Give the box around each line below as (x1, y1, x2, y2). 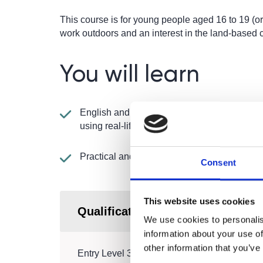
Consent (201, 157, 236, 168)
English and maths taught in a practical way (80, 107, 260, 117)
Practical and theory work (80, 151, 185, 161)
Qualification (77, 205, 150, 218)
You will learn (60, 60, 200, 87)
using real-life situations (80, 121, 178, 131)
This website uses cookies (143, 196, 255, 207)
